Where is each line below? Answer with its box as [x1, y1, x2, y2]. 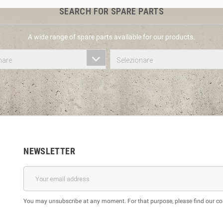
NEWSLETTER [23, 146, 75, 157]
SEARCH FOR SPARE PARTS [59, 6, 164, 17]
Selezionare [116, 56, 153, 65]
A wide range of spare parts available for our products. [28, 33, 195, 41]
